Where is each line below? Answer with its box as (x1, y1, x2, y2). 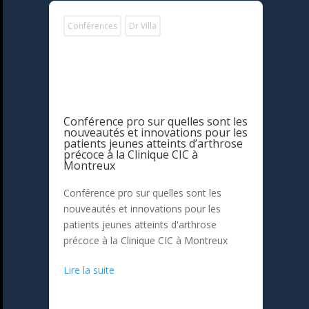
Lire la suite (63, 263, 115, 277)
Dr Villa (129, 20, 157, 32)
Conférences (68, 20, 118, 32)
